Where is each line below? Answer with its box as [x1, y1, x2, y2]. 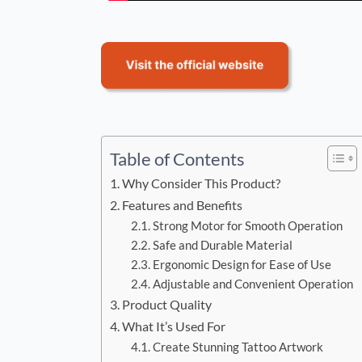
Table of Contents [110, 149, 245, 170]
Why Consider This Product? [122, 175, 281, 192]
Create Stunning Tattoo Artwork [152, 340, 323, 355]
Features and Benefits [122, 197, 243, 213]
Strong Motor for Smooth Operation [152, 219, 343, 234]
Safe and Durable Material [152, 238, 293, 253]
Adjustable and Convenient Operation [152, 277, 353, 292]
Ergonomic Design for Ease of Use [152, 258, 331, 272]
